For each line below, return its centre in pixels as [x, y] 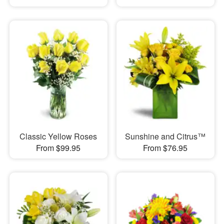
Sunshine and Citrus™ [165, 136]
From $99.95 [58, 147]
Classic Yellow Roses [58, 136]
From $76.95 [165, 147]
